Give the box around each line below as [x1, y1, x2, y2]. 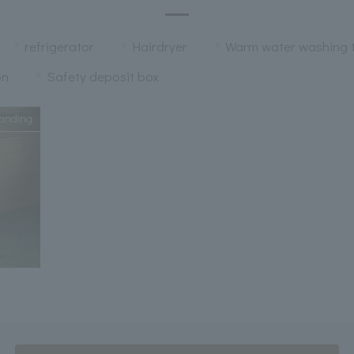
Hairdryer [131, 36, 187, 55]
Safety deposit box [46, 66, 159, 85]
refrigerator [24, 36, 94, 55]
